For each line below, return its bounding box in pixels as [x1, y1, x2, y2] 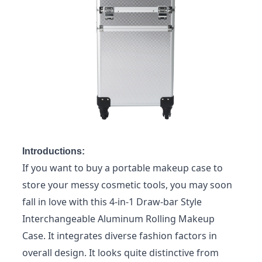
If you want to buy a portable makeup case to [22, 161, 223, 174]
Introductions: [22, 146, 85, 156]
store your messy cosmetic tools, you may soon [22, 178, 232, 191]
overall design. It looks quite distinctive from [22, 246, 219, 259]
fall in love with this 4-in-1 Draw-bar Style [22, 195, 202, 208]
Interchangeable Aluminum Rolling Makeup [22, 212, 215, 225]
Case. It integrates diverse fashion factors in [22, 229, 217, 242]
